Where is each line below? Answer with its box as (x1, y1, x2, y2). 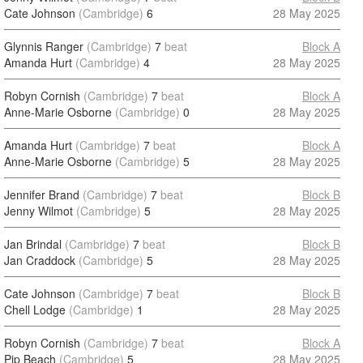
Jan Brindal (4, 236, 62, 252)
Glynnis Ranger (4, 38, 83, 54)
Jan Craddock (4, 252, 75, 268)
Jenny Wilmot (4, 203, 73, 219)
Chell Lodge (4, 301, 66, 318)
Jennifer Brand (4, 186, 79, 203)
